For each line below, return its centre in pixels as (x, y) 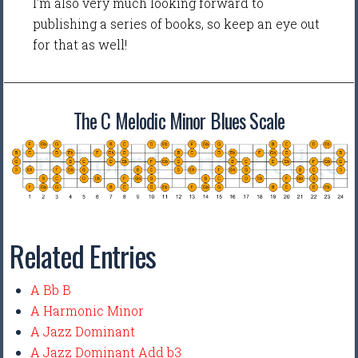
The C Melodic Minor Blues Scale (179, 120)
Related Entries (83, 256)
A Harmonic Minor (88, 311)
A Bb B (51, 290)
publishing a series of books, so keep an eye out (177, 24)
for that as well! (82, 45)
